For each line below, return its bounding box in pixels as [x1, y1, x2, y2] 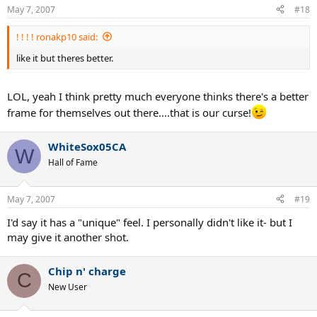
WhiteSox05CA [48, 139, 126, 154]
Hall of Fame [48, 156, 98, 168]
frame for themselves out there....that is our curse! [7, 105, 251, 120]
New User [48, 280, 87, 293]
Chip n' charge [48, 263, 126, 278]
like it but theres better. [16, 51, 113, 64]
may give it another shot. [7, 229, 129, 244]
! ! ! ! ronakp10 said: [16, 30, 98, 43]
